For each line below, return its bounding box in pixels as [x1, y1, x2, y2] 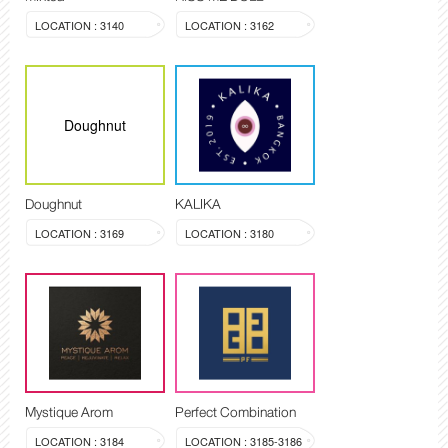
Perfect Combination [175, 400, 296, 425]
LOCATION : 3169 [35, 225, 124, 242]
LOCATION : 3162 [185, 17, 274, 34]
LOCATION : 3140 [35, 17, 124, 34]
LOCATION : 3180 [185, 225, 274, 242]
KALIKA [175, 192, 221, 217]
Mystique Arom [25, 400, 113, 425]
